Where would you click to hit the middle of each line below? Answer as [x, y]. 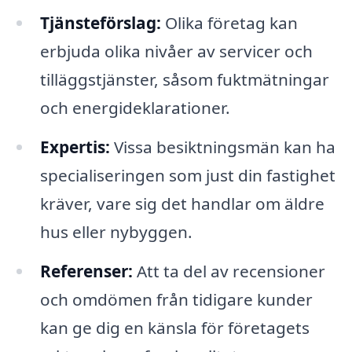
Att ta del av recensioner [229, 271]
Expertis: [75, 147]
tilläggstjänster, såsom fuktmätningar [184, 80]
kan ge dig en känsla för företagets [174, 327]
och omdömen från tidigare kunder [176, 299]
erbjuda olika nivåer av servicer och [176, 51]
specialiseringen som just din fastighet [187, 176]
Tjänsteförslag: [100, 23]
